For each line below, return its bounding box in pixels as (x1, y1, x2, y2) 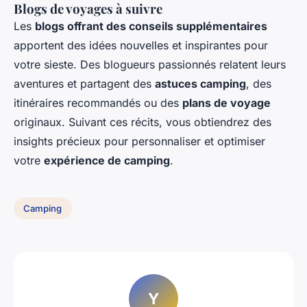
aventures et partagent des (14, 77, 155, 91)
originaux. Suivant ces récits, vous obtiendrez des (14, 115, 271, 130)
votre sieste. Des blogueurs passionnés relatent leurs (14, 58, 286, 72)
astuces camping (155, 77, 246, 91)
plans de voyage (182, 96, 271, 110)
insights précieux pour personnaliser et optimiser (14, 134, 265, 149)
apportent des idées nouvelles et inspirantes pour (14, 38, 268, 53)
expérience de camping (44, 153, 170, 168)
